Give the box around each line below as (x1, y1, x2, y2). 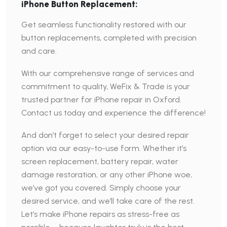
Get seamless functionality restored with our (21, 20, 186, 29)
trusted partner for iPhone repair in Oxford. (21, 95, 181, 104)
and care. (21, 46, 57, 56)
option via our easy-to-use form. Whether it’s (21, 143, 186, 153)
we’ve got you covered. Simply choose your (21, 183, 181, 193)
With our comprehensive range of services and (21, 68, 194, 78)
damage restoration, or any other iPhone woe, (21, 170, 192, 179)
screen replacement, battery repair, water (21, 157, 178, 166)
